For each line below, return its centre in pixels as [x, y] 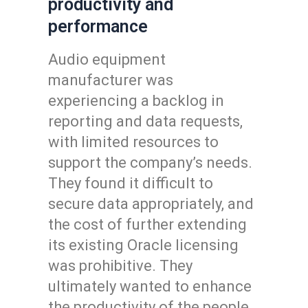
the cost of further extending [147, 224]
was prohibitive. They [120, 266]
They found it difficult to [131, 183]
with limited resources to [133, 142]
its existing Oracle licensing [143, 245]
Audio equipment [107, 59]
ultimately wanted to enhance [150, 286]
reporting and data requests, [145, 121]
